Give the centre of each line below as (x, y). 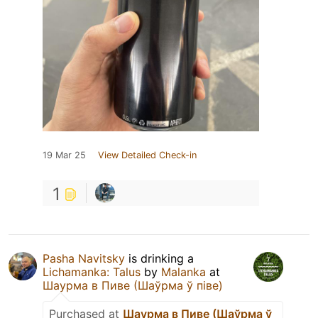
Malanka (183, 272)
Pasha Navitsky (84, 259)
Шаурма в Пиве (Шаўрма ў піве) (133, 286)
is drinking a (159, 259)
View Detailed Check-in (147, 155)
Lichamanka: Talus (92, 272)
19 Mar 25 (64, 155)
